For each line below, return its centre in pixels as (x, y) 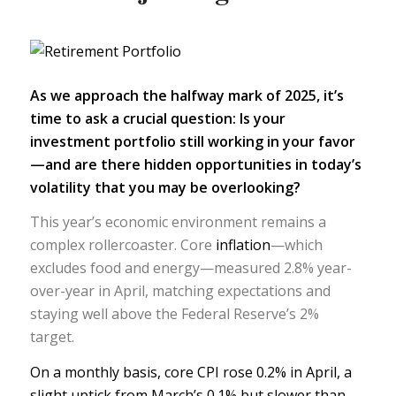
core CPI (193, 372)
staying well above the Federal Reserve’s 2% (174, 314)
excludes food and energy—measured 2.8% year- (190, 268)
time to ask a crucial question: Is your (157, 118)
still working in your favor (265, 141)
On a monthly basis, (97, 372)
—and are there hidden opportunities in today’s (195, 164)
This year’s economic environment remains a (178, 222)
